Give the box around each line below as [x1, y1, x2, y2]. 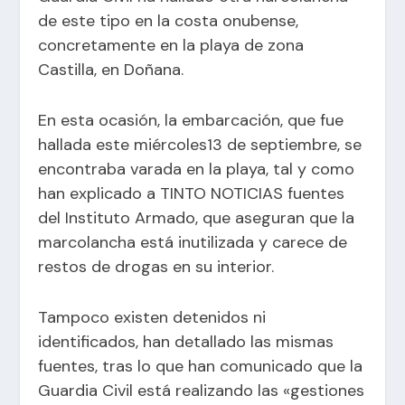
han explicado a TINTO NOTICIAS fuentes [38, 182, 345, 204]
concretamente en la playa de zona [38, 33, 305, 56]
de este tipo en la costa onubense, [38, 9, 299, 32]
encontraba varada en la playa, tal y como [38, 157, 355, 180]
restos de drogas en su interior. [38, 255, 275, 278]
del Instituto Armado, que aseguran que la [38, 206, 355, 229]
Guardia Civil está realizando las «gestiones [38, 379, 365, 401]
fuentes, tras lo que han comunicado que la [38, 354, 363, 377]
